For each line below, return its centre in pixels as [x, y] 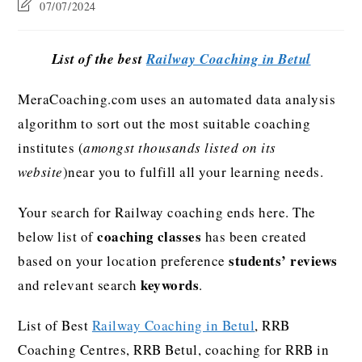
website [40, 172]
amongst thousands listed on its [180, 147]
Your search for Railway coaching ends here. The [167, 212]
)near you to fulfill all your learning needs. [193, 172]
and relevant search [80, 285]
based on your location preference [124, 261]
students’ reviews [283, 261]
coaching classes [149, 236]
